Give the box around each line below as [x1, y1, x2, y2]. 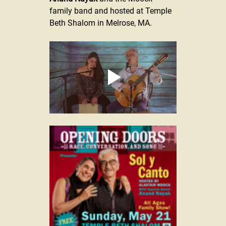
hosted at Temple [109, 6, 174, 16]
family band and [49, 6, 110, 16]
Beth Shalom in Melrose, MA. [49, 18, 152, 28]
